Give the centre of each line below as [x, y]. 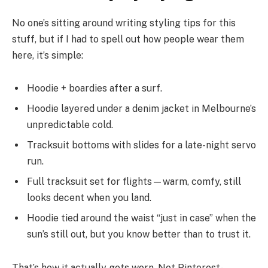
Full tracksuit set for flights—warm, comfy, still [134, 182]
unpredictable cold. [70, 125]
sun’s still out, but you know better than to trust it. [139, 234]
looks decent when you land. [89, 198]
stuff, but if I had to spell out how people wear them [128, 39]
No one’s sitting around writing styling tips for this [124, 23]
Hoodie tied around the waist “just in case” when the [141, 218]
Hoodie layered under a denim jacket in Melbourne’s [141, 109]
